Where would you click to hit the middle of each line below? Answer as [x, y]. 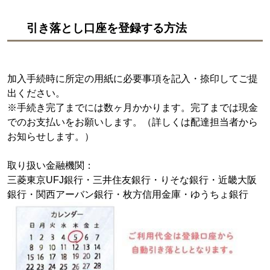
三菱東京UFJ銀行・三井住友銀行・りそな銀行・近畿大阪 [132, 180]
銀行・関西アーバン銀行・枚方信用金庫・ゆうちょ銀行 [128, 194]
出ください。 [36, 93]
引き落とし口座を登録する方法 [107, 28]
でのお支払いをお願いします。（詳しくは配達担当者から [133, 122]
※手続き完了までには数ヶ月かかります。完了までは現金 [133, 108]
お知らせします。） [51, 137]
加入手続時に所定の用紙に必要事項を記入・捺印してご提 [133, 79]
